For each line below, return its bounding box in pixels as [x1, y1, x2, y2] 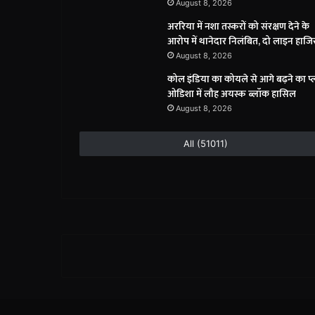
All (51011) [184, 138, 229, 150]
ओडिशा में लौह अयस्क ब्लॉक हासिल [167, 86, 296, 103]
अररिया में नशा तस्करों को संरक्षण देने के [167, 18, 309, 35]
